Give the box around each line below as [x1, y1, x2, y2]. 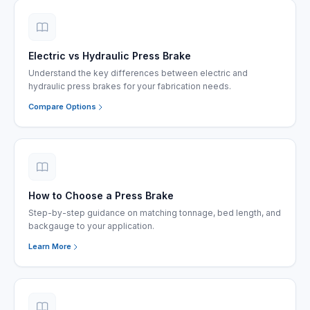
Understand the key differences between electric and [28, 68, 248, 78]
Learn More [28, 241, 71, 251]
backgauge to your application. [28, 221, 154, 231]
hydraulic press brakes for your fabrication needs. [28, 81, 231, 91]
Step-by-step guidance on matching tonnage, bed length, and [28, 208, 281, 218]
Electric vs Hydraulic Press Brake [28, 50, 191, 62]
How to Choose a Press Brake [28, 190, 174, 201]
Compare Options [28, 102, 96, 111]
